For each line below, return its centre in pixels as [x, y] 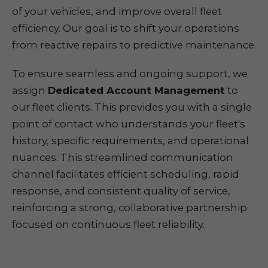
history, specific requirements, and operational [130, 141]
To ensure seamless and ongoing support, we [130, 74]
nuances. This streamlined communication [123, 157]
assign [30, 90]
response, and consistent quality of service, [121, 191]
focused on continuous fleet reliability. [108, 224]
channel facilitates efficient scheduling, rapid [126, 174]
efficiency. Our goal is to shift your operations [126, 28]
